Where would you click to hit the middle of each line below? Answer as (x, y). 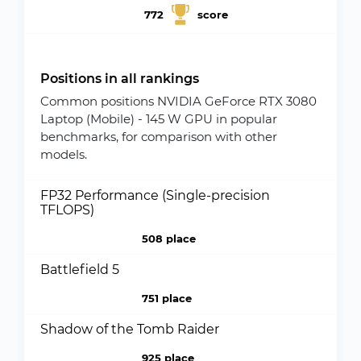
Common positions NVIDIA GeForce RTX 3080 (178, 101)
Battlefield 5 (80, 270)
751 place (166, 298)
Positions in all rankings (120, 79)
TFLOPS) (67, 210)
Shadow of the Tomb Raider (130, 329)
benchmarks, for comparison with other (159, 137)
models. (64, 154)
